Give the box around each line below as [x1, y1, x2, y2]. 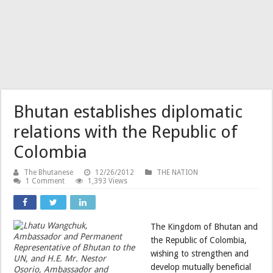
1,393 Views [88, 176, 128, 185]
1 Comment [26, 176, 65, 185]
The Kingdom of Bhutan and [151, 221, 258, 232]
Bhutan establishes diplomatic [13, 101, 243, 122]
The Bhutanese [24, 168, 74, 177]
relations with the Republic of [13, 121, 238, 142]
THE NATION [157, 168, 199, 177]
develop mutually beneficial [151, 261, 252, 272]
